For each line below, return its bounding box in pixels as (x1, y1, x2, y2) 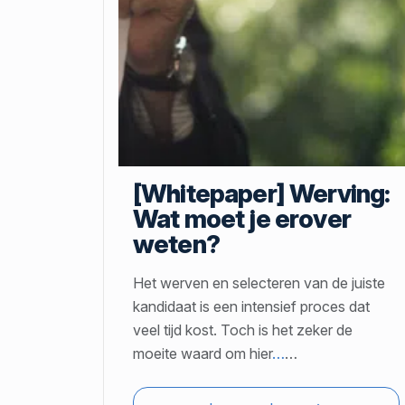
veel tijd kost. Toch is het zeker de (133, 321, 353, 340)
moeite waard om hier (133, 344, 272, 363)
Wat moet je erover (133, 203, 351, 235)
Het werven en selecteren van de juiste (133, 274, 385, 293)
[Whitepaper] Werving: (133, 178, 391, 210)
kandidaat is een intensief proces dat (133, 297, 370, 316)
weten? (133, 229, 220, 260)
